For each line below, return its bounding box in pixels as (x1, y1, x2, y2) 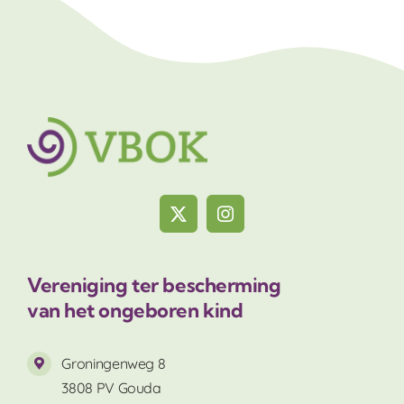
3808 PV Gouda (61, 378, 161, 397)
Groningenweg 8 (61, 353, 166, 372)
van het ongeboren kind (27, 297, 243, 323)
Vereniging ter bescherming (27, 271, 281, 298)
